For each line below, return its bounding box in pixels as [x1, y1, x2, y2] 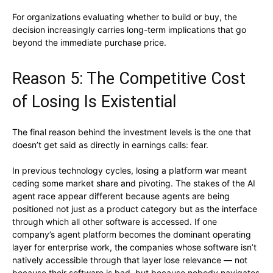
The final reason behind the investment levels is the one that [12, 127, 251, 138]
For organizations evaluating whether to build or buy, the [12, 12, 237, 23]
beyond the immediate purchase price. [12, 37, 166, 48]
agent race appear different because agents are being [12, 191, 230, 202]
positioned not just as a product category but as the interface [12, 204, 257, 214]
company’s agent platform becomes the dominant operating [12, 229, 251, 240]
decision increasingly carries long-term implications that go [12, 24, 246, 35]
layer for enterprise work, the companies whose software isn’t [12, 242, 257, 253]
